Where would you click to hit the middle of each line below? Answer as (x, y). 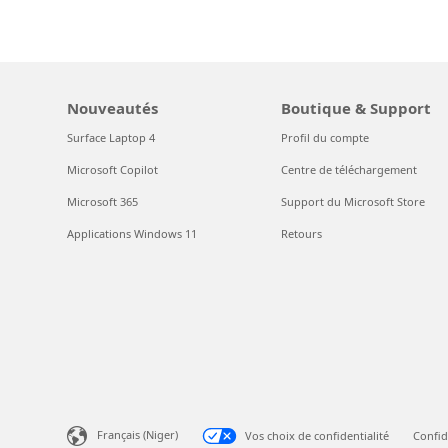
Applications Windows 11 (132, 233)
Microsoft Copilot (113, 169)
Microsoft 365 (103, 201)
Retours (301, 233)
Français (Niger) (138, 434)
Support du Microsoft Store (352, 201)
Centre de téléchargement (348, 169)
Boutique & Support (355, 108)
